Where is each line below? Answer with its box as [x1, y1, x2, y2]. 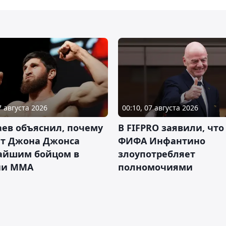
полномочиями [118, 161, 193, 174]
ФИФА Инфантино [118, 135, 205, 147]
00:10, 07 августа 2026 [122, 103, 198, 113]
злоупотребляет [118, 148, 195, 160]
